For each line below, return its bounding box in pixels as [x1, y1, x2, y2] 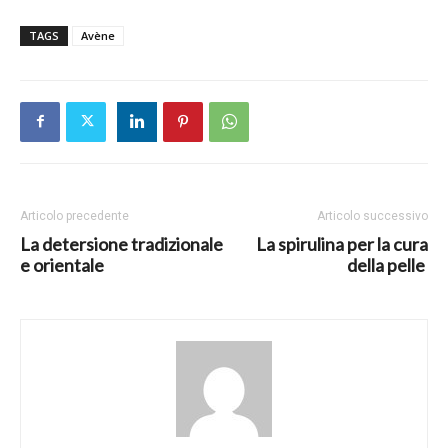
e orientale [20, 253, 104, 276]
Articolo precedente [20, 208, 129, 223]
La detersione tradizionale [20, 232, 223, 255]
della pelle [347, 253, 428, 276]
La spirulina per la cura [256, 232, 428, 255]
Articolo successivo [317, 208, 428, 223]
